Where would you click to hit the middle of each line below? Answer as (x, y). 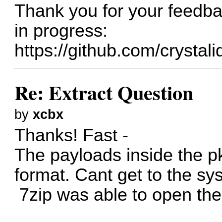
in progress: (61, 31)
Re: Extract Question (104, 92)
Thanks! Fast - (72, 136)
